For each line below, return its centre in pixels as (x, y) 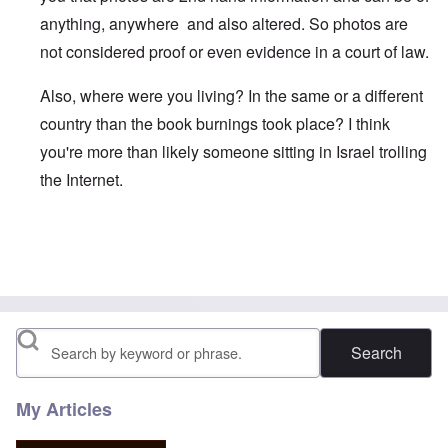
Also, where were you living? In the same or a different (231, 96)
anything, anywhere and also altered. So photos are (224, 24)
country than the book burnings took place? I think (215, 124)
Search (41, 344)
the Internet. (81, 180)
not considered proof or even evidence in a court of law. (234, 52)
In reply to (75, 242)
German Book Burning (191, 242)
